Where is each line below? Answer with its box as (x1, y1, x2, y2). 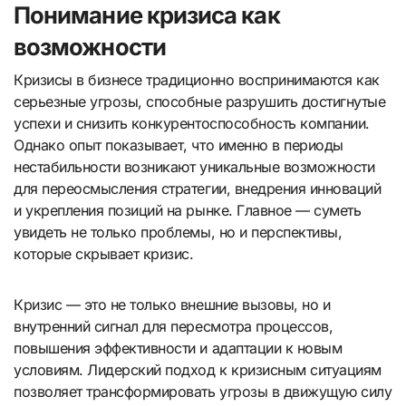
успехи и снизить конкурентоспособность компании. (14, 113, 370, 132)
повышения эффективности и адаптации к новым (14, 338, 343, 357)
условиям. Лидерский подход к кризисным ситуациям (14, 360, 382, 379)
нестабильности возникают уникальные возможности (14, 157, 375, 176)
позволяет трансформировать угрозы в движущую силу (14, 382, 392, 401)
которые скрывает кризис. (14, 244, 194, 263)
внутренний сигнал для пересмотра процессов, (14, 316, 333, 335)
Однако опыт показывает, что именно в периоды (14, 135, 343, 154)
